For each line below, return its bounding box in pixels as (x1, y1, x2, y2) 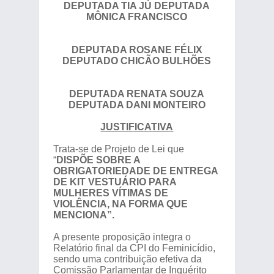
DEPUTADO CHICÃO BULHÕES (62, 56, 212, 66)
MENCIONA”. (53, 210, 114, 220)
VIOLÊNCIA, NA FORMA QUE (53, 199, 188, 209)
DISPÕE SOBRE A (56, 155, 140, 165)
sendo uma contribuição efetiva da (53, 254, 202, 264)
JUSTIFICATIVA (100, 122, 174, 132)
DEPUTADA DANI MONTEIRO (68, 100, 206, 110)
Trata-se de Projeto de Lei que (53, 144, 184, 154)
